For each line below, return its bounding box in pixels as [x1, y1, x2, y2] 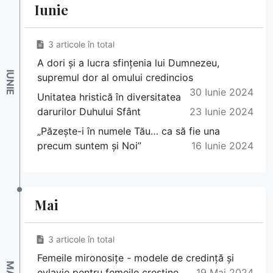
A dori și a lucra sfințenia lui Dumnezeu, [37, 57, 219, 69]
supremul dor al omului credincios [37, 71, 193, 84]
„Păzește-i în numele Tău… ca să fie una [37, 125, 220, 138]
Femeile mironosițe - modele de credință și [37, 252, 234, 264]
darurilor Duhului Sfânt [37, 105, 141, 118]
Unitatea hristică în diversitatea [37, 91, 181, 104]
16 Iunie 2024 [191, 140, 253, 152]
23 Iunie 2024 [190, 105, 253, 118]
